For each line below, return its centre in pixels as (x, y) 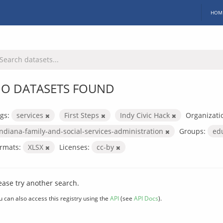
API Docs (146, 198)
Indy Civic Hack (146, 115)
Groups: (192, 131)
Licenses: (74, 147)
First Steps (83, 115)
